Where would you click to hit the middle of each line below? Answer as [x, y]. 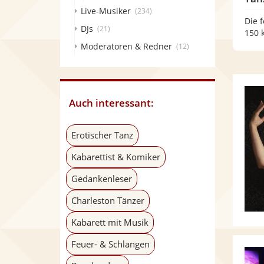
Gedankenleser [102, 179]
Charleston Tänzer [108, 200]
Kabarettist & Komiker [116, 157]
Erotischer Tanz [102, 135]
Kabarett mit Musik [110, 222]
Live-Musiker [106, 11]
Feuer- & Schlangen [110, 244]
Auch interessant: [111, 103]
